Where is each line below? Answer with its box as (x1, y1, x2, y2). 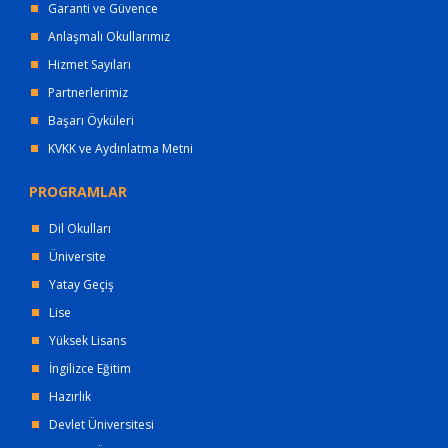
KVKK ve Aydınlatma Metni (48, 140, 193, 158)
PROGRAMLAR (29, 182, 127, 202)
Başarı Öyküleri (48, 112, 134, 130)
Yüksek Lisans (49, 332, 126, 350)
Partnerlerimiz (48, 84, 128, 102)
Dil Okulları (49, 220, 111, 238)
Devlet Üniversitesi (49, 416, 154, 434)
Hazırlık (49, 388, 91, 406)
